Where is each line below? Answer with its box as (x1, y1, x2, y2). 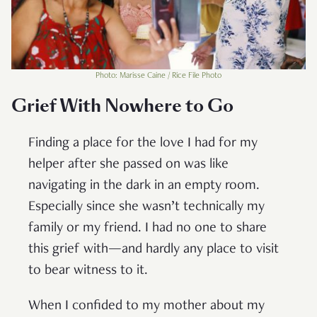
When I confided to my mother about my (28, 299, 265, 314)
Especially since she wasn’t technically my (28, 200, 265, 215)
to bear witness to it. (28, 264, 151, 279)
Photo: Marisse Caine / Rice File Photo (96, 71, 221, 81)
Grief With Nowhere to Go (11, 94, 234, 118)
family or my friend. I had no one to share (28, 221, 267, 236)
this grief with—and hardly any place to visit (28, 243, 279, 258)
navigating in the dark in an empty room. (28, 179, 260, 194)
